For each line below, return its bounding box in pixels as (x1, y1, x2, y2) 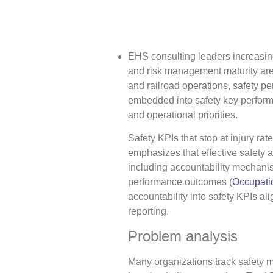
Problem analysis (128, 227, 238, 244)
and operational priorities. (128, 110, 238, 121)
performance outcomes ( (128, 177, 232, 188)
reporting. (128, 206, 169, 217)
